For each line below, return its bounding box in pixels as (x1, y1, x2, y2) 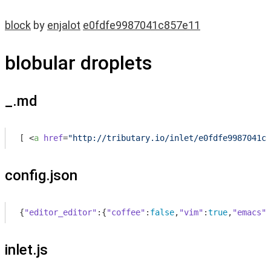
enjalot (47, 19, 80, 31)
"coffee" (106, 207, 145, 217)
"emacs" (232, 207, 266, 217)
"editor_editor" (24, 207, 97, 217)
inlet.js (5, 241, 48, 258)
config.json (5, 167, 77, 184)
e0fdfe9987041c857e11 (83, 19, 200, 31)
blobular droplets (5, 51, 152, 74)
